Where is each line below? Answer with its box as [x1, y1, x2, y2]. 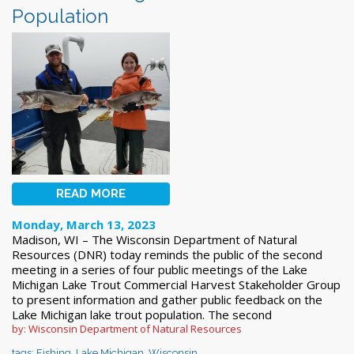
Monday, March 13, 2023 [12, 216, 156, 232]
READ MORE [56, 186, 126, 201]
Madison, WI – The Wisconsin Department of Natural [12, 231, 297, 247]
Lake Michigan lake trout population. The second [12, 306, 272, 322]
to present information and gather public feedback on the [12, 291, 322, 307]
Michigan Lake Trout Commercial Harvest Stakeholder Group [12, 276, 341, 292]
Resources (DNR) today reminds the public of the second [12, 246, 322, 262]
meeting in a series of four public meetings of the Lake [12, 261, 307, 277]
